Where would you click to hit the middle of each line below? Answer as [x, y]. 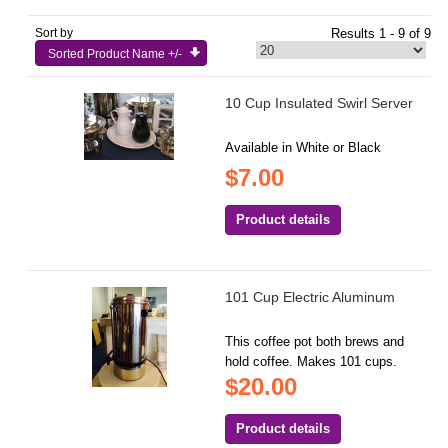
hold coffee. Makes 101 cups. [311, 362]
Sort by [54, 33]
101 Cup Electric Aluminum [310, 297]
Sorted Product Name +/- [115, 54]
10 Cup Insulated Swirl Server [319, 103]
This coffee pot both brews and [315, 342]
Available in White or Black [303, 148]
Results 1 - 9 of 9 [380, 34]
